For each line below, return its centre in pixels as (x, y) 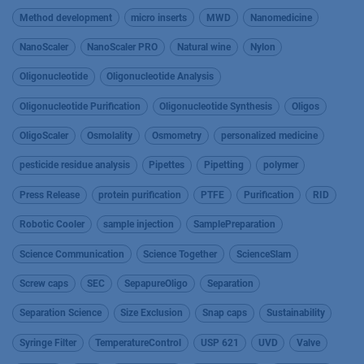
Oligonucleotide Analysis (160, 77)
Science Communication (71, 254)
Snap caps (224, 313)
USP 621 (219, 342)
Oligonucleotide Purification (80, 106)
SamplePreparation (234, 225)
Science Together (180, 254)
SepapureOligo (156, 283)
